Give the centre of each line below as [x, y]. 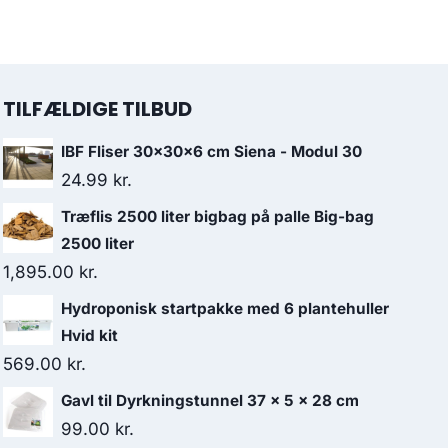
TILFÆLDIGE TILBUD [97, 109]
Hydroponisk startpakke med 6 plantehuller [225, 308]
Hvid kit [89, 335]
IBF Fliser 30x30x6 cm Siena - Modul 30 [211, 151]
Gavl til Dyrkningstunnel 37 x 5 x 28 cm [210, 400]
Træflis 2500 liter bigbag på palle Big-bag [217, 216]
